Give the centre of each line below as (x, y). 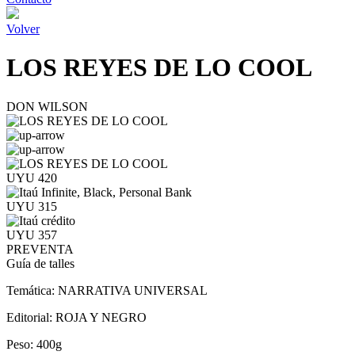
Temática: (32, 290)
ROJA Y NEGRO (101, 317)
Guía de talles (40, 263)
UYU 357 (32, 235)
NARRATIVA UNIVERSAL (133, 290)
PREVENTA (40, 249)
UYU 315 (32, 206)
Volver (23, 29)
